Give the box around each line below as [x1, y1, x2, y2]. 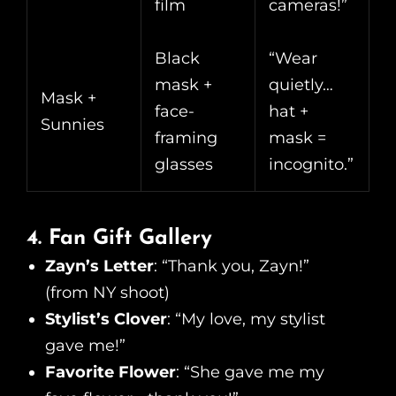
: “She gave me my [176, 362, 324, 383]
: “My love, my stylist [167, 309, 325, 330]
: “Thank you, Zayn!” [154, 256, 309, 277]
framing [155, 128, 217, 148]
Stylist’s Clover [45, 309, 167, 330]
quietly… [269, 75, 333, 95]
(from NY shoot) [45, 283, 170, 303]
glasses [155, 155, 213, 175]
